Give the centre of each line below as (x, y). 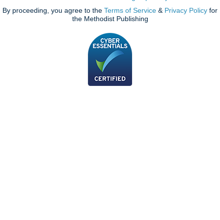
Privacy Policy (186, 10)
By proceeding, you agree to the (53, 10)
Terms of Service (130, 10)
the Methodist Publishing (110, 18)
